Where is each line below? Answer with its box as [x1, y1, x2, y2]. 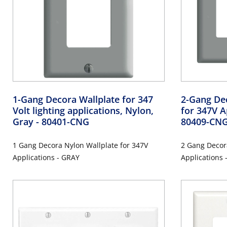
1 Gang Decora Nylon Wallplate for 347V [13, 140, 148, 150]
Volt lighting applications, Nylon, [13, 104, 154, 117]
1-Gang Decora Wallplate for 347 [13, 93, 153, 105]
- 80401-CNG [36, 115, 89, 128]
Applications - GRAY [13, 152, 80, 162]
